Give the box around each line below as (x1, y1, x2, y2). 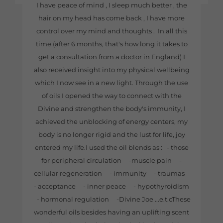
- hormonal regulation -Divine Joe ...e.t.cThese (32, 195, 191, 203)
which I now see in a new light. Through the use (35, 78, 188, 87)
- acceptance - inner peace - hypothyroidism (32, 182, 191, 190)
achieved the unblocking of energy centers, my (35, 117, 188, 125)
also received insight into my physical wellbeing (33, 65, 190, 74)
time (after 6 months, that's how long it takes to (35, 39, 188, 48)
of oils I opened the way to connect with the (41, 91, 182, 100)
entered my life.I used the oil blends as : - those (34, 143, 189, 151)
